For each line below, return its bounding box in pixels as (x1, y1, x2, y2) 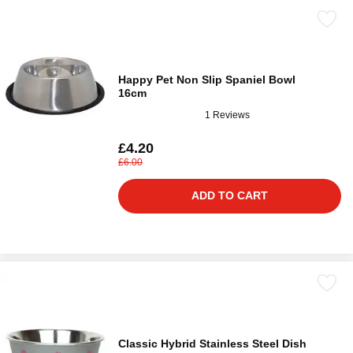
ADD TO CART (191, 189, 268, 203)
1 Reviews (205, 109, 250, 121)
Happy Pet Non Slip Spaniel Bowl (118, 73, 295, 87)
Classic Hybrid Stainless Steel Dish (118, 337, 307, 351)
